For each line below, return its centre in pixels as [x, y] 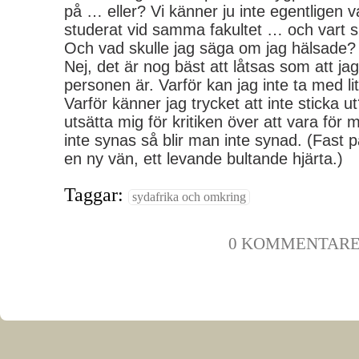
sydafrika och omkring [189, 197]
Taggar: [96, 195]
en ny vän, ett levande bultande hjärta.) [204, 159]
